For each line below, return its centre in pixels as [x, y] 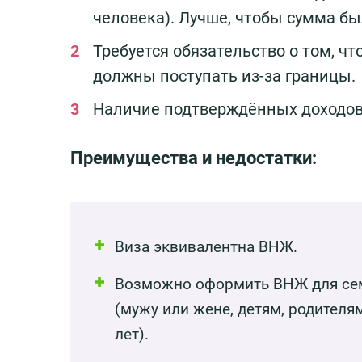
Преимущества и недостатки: [194, 157]
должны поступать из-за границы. [224, 76]
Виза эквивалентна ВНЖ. [206, 246]
